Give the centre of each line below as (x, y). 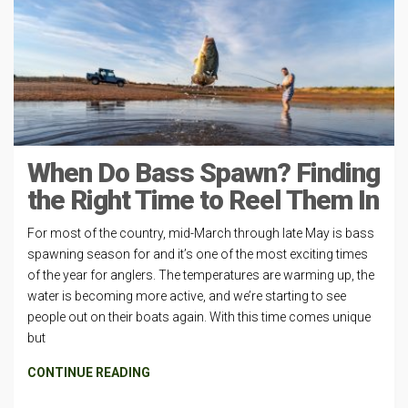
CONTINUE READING (89, 372)
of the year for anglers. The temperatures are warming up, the (201, 275)
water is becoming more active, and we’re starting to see (187, 296)
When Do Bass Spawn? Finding (204, 172)
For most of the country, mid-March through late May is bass (201, 233)
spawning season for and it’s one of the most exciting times (198, 254)
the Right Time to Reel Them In (203, 199)
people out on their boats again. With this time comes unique (199, 316)
